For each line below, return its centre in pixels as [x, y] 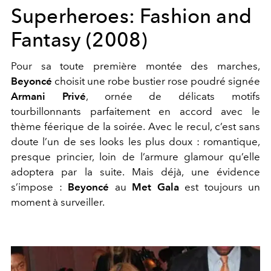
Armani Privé [48, 96]
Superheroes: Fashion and [131, 16]
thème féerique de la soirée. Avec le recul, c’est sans [135, 126]
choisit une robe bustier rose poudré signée [156, 81]
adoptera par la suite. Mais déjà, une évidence [135, 172]
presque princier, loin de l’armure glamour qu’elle [135, 157]
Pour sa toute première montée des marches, [135, 66]
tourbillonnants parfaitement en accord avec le [135, 111]
